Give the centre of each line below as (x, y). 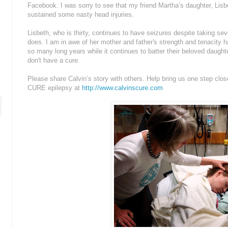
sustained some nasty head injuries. (81, 15)
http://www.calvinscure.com (122, 88)
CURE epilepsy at (55, 88)
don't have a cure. (54, 61)
